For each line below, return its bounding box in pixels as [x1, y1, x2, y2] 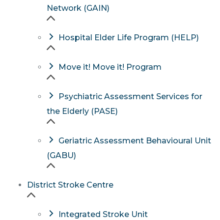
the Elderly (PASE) [47, 106, 118, 116]
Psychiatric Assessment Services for [58, 91, 202, 101]
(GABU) [47, 150, 76, 160]
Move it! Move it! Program [58, 62, 162, 72]
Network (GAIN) [47, 3, 110, 13]
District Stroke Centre [27, 180, 113, 190]
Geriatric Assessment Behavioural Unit [58, 136, 211, 145]
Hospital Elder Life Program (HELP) [58, 32, 199, 42]
